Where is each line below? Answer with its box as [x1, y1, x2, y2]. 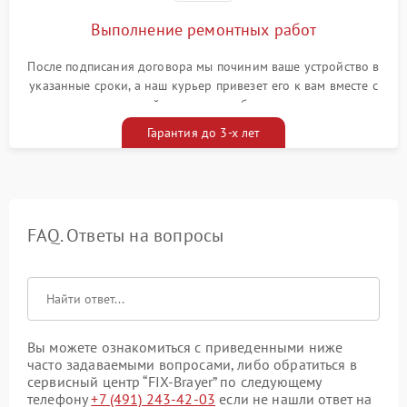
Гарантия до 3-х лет [146, 124, 261, 142]
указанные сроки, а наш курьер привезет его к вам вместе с [29, 77, 378, 94]
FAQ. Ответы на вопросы [27, 223, 224, 248]
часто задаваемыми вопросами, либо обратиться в [27, 355, 357, 374]
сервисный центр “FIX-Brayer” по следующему [27, 372, 322, 392]
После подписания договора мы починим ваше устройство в [27, 58, 380, 75]
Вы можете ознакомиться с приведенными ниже [27, 338, 343, 357]
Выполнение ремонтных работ [90, 19, 317, 41]
